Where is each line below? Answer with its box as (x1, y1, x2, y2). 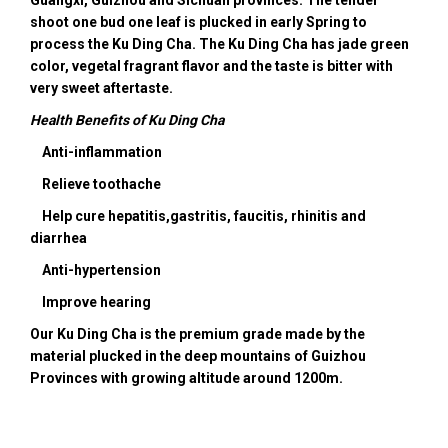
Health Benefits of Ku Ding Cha (30, 111, 224, 128)
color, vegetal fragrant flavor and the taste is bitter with (30, 57, 393, 74)
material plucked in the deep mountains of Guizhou (30, 347, 366, 364)
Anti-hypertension (30, 261, 161, 278)
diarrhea (30, 229, 87, 246)
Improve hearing (30, 293, 151, 310)
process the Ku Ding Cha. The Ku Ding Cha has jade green (30, 35, 409, 52)
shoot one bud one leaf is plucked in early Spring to (30, 13, 367, 30)
